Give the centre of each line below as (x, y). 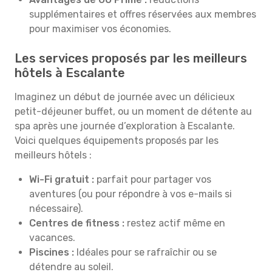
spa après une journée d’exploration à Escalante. (125, 126)
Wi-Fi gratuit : (62, 179)
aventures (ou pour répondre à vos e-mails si (131, 194)
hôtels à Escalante (70, 73)
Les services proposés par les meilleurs (131, 58)
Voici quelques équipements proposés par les (117, 141)
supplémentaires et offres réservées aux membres (143, 14)
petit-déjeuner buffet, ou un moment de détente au (133, 111)
